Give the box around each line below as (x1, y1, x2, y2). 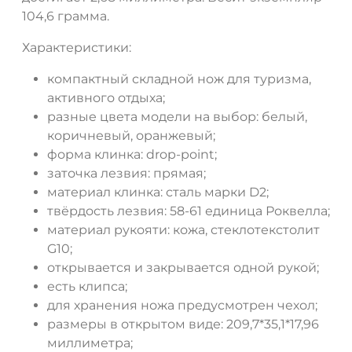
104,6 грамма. (22, 9, 109, 24)
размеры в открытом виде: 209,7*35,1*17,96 (47, 317, 319, 332)
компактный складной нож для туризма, (47, 71, 311, 87)
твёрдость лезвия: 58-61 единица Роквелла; (47, 203, 330, 219)
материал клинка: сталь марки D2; (47, 185, 269, 200)
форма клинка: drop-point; (47, 147, 217, 163)
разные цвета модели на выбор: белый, (47, 109, 307, 125)
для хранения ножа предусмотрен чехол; (47, 298, 317, 313)
